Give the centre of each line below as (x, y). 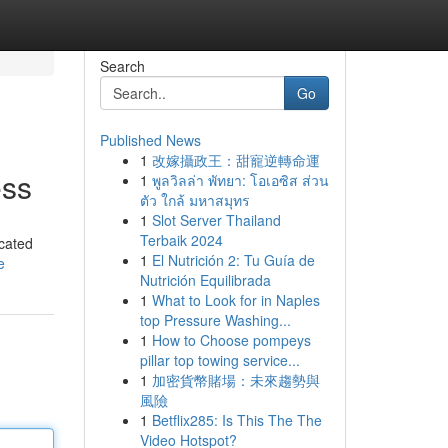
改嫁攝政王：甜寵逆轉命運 (235, 160)
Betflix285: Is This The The (236, 420)
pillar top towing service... (219, 360)
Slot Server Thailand (216, 220)
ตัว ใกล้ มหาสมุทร (194, 200)
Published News (150, 140)
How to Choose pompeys (231, 340)
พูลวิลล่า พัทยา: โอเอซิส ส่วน (240, 180)
